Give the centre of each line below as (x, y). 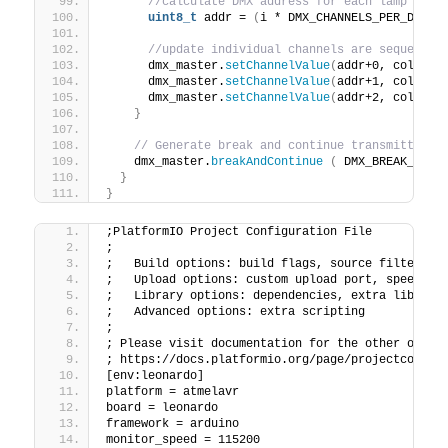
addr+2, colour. (390, 97)
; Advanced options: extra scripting (236, 311)
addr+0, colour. (390, 65)
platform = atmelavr (173, 391)
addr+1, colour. (390, 81)
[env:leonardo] (155, 375)
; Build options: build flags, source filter (264, 263)
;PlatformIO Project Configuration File (239, 231)
